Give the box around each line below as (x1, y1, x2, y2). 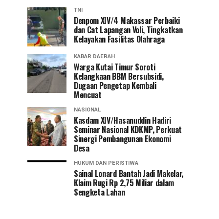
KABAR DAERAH (74, 53, 115, 60)
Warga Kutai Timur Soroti (74, 61, 155, 73)
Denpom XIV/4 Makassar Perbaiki (74, 14, 180, 26)
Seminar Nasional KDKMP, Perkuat (74, 123, 182, 135)
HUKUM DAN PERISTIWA (74, 159, 138, 166)
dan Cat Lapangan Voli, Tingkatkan (74, 23, 183, 36)
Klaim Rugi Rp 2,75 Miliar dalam (74, 176, 175, 189)
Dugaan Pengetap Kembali (74, 79, 156, 91)
